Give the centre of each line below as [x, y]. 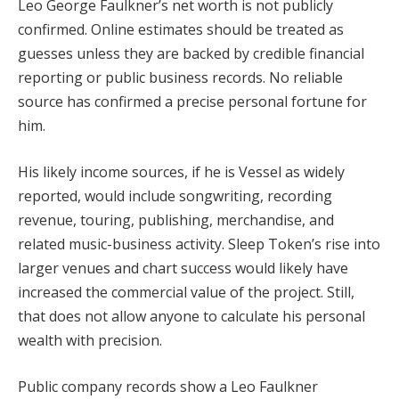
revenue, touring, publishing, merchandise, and [176, 220]
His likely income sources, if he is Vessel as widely [181, 172]
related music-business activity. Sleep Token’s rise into [199, 244]
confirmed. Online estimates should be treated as [181, 30]
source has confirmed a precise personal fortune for [192, 102]
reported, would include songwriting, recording [175, 196]
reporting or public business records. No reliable [180, 78]
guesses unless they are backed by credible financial [191, 54]
